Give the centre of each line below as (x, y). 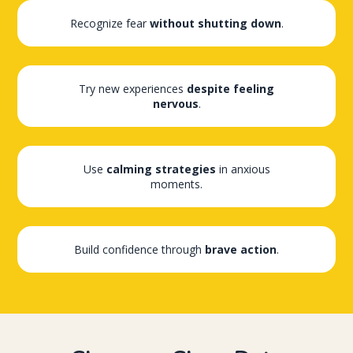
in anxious (243, 169)
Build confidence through (139, 250)
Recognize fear (110, 24)
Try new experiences (133, 89)
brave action (241, 250)
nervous (175, 104)
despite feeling (230, 89)
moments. (176, 184)
